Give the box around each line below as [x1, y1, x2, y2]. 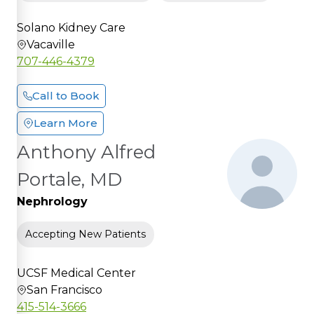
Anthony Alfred [17, 140, 156, 163]
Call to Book [32, 88, 100, 102]
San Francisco [27, 282, 102, 296]
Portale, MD [17, 168, 122, 191]
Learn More [34, 116, 97, 130]
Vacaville [27, 37, 75, 51]
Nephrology [17, 194, 88, 208]
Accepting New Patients [25, 227, 146, 240]
